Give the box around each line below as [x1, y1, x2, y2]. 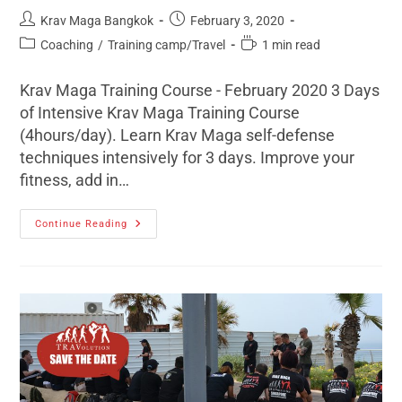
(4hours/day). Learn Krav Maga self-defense [20, 125, 336, 144]
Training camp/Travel [108, 37, 226, 52]
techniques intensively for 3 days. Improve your [20, 147, 355, 167]
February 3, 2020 [190, 13, 285, 28]
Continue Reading [35, 217, 128, 230]
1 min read [262, 37, 321, 52]
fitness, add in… [20, 170, 130, 189]
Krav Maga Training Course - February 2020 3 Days [20, 80, 380, 100]
